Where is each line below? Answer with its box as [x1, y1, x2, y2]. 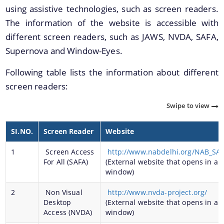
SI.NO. [11, 126, 33, 136]
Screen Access [43, 147, 94, 156]
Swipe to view [166, 101, 211, 110]
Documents [16, 117, 56, 127]
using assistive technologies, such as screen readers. [5, 3, 218, 14]
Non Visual [43, 187, 82, 197]
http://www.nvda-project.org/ [107, 187, 207, 197]
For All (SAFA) [43, 157, 88, 166]
